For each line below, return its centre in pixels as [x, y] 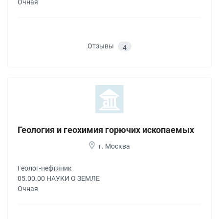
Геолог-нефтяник [45, 168]
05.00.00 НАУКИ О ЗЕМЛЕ [59, 179]
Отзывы [101, 46]
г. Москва [114, 146]
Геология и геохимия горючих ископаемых [106, 130]
